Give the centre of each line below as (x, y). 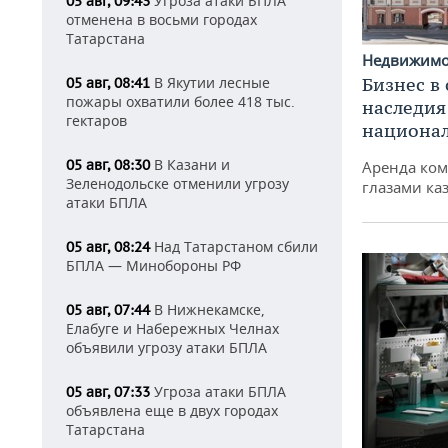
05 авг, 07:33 (108, 392)
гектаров (96, 120)
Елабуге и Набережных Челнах (172, 328)
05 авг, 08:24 (108, 247)
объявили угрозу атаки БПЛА (166, 347)
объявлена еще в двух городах (172, 410)
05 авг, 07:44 (108, 310)
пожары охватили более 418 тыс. (180, 101)
